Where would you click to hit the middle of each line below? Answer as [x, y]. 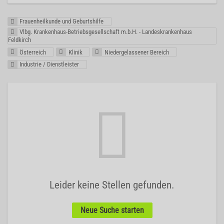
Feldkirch [19, 40]
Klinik [75, 52]
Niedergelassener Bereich [136, 52]
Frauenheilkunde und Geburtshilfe [62, 21]
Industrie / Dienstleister [49, 64]
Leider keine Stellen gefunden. [112, 185]
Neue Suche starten [112, 210]
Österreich [33, 52]
